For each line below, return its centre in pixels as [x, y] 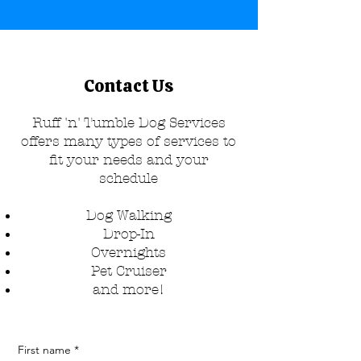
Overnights [129, 252]
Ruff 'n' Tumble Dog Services [129, 122]
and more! [129, 289]
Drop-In [129, 233]
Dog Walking [129, 215]
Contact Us [129, 85]
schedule [129, 178]
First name [44, 349]
